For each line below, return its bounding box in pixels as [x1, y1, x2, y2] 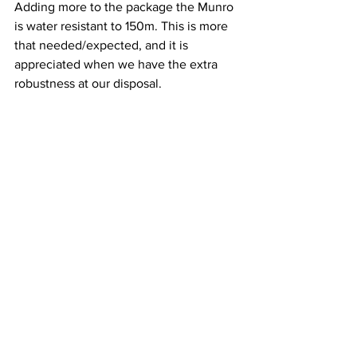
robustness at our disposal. [14, 76, 162, 90]
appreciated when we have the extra [14, 57, 221, 71]
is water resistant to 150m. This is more [14, 18, 231, 33]
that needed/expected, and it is [14, 37, 191, 52]
